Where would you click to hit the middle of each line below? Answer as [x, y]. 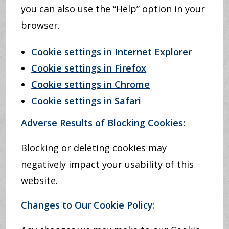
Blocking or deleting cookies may [94, 148]
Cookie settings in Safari [86, 101]
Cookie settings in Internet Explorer [112, 52]
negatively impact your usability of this [108, 164]
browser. [41, 25]
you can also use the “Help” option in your [113, 9]
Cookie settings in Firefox [89, 68]
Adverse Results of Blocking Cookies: [103, 123]
